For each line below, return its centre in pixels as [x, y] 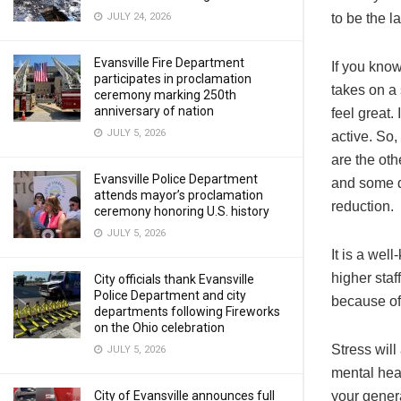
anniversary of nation [154, 111]
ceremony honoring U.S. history [182, 211]
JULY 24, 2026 [137, 17]
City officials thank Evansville [174, 279]
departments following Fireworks [187, 311]
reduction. [363, 207]
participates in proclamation [173, 79]
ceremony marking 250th [165, 95]
